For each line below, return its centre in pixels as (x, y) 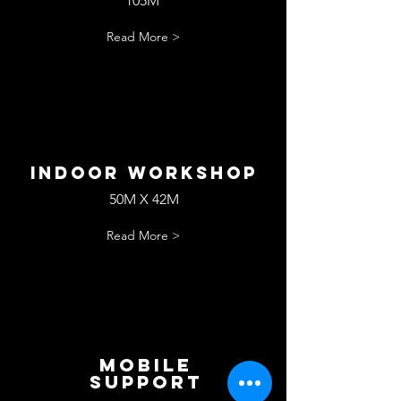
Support (145, 382)
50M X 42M (144, 199)
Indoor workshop (144, 173)
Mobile (145, 365)
